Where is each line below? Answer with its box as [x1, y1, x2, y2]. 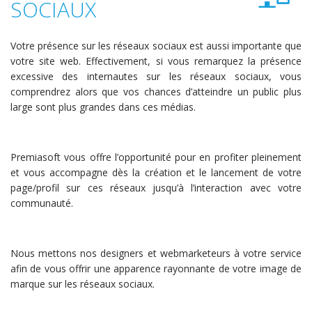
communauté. [10, 196, 73, 210]
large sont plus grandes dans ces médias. [10, 100, 196, 114]
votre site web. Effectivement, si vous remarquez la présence [10, 54, 302, 68]
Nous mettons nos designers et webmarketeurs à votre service [10, 247, 302, 260]
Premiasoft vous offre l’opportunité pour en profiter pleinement [10, 150, 302, 164]
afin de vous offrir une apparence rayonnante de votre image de [10, 262, 302, 275]
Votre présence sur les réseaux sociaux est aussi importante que [10, 39, 302, 52]
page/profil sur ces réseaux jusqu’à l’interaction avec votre [10, 181, 302, 194]
